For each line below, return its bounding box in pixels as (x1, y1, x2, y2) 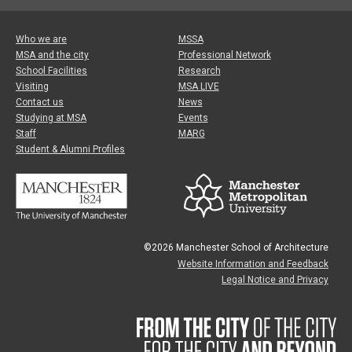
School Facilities (16, 65, 87, 77)
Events (178, 112, 208, 124)
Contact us (16, 97, 64, 108)
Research (178, 65, 221, 77)
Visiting (16, 81, 49, 93)
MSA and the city (16, 49, 89, 61)
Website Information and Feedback (178, 258, 328, 270)
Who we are (16, 34, 67, 46)
